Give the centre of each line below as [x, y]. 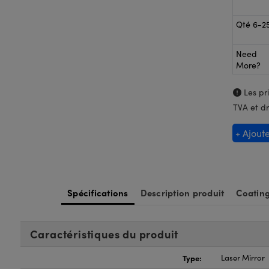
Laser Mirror [243, 258]
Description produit [182, 192]
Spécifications [98, 192]
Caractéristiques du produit [104, 234]
